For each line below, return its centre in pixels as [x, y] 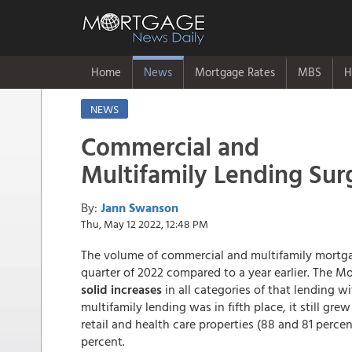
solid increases [121, 289]
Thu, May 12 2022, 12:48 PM [145, 224]
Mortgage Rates [235, 72]
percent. [103, 341]
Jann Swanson [139, 207]
